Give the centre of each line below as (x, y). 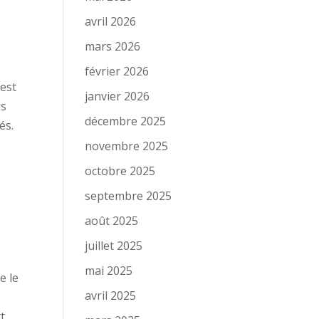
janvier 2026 (117, 96)
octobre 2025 (120, 171)
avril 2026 (111, 21)
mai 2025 (109, 271)
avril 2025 (111, 296)
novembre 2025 (127, 146)
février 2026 (117, 71)
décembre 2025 (126, 121)
